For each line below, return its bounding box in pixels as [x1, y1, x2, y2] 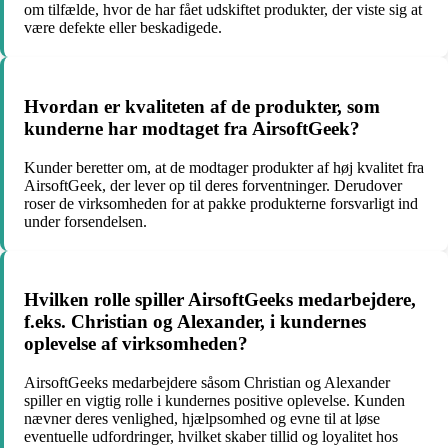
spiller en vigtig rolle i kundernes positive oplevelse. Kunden [24, 391, 405, 409]
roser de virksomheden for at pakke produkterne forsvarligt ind [24, 194, 418, 212]
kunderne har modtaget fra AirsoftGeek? [24, 117, 360, 139]
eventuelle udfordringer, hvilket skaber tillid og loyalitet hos [24, 427, 398, 445]
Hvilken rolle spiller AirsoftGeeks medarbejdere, [24, 289, 416, 311]
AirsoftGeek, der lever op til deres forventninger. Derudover [24, 176, 402, 194]
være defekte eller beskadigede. [24, 19, 222, 37]
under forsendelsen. [24, 212, 147, 230]
